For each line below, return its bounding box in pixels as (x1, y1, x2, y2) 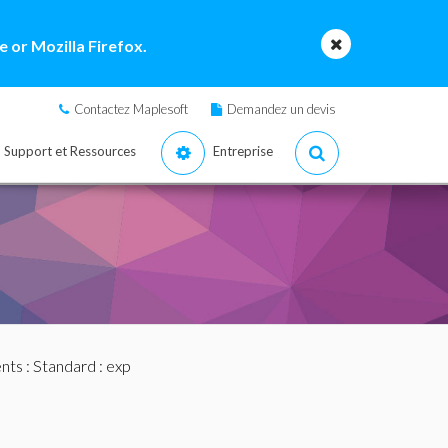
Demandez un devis (227, 101, 336, 117)
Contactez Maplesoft (74, 101, 188, 117)
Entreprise (213, 143, 273, 159)
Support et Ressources (4, 143, 136, 159)
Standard (32, 356, 96, 375)
